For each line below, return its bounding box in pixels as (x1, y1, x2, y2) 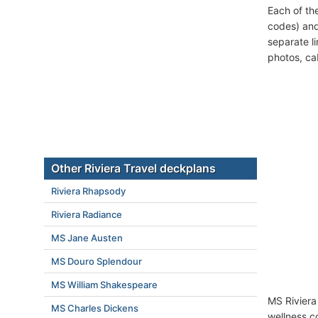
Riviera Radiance (51, 209, 122, 220)
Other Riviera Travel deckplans (51, 161, 216, 175)
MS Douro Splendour (51, 256, 142, 267)
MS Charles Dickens (51, 302, 138, 314)
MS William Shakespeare (51, 279, 158, 290)
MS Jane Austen (51, 232, 123, 243)
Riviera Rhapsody (51, 185, 126, 197)
